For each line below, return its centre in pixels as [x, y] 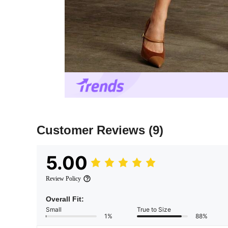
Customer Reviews [93, 130]
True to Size [154, 210]
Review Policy [63, 179]
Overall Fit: [65, 199]
